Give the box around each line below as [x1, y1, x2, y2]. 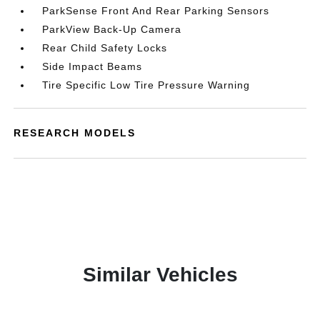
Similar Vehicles [82, 264, 238, 286]
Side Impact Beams [42, 61, 143, 72]
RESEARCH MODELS [14, 127, 136, 139]
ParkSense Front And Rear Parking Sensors [42, 5, 270, 16]
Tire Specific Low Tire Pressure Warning [42, 79, 251, 91]
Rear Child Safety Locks [42, 42, 168, 54]
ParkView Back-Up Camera [42, 24, 182, 35]
